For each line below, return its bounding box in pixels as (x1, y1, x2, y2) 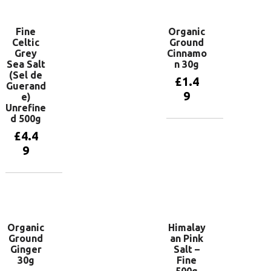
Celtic (12, 36, 40, 48)
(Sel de (9, 69, 43, 80)
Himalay (168, 221, 206, 233)
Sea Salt (6, 58, 45, 70)
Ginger (10, 243, 42, 255)
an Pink (170, 232, 204, 244)
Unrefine (5, 102, 47, 113)
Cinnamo (166, 47, 207, 59)
